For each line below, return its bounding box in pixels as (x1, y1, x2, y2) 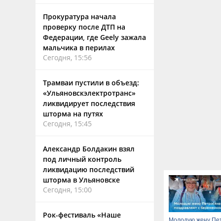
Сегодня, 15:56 (43, 53, 92, 62)
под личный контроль (43, 154, 121, 164)
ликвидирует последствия (43, 99, 135, 108)
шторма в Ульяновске (43, 175, 120, 184)
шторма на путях (43, 109, 103, 118)
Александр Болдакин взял (43, 144, 135, 153)
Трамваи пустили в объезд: (43, 78, 139, 87)
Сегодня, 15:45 (43, 119, 92, 128)
